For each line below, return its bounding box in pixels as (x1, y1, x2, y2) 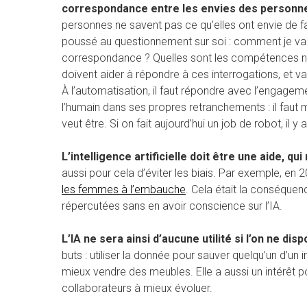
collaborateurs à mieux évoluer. (62, 281, 212, 295)
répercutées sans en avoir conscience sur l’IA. (62, 199, 282, 212)
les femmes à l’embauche (62, 182, 186, 196)
